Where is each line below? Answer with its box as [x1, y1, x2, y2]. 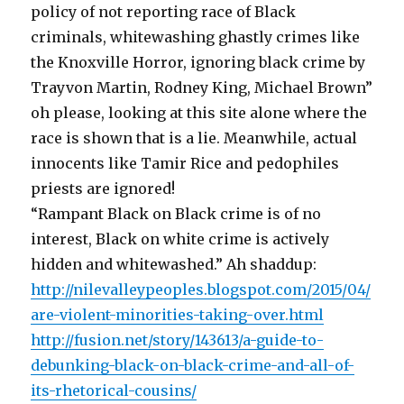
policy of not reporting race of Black [31, 3, 297, 22]
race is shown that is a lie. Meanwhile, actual [31, 129, 358, 148]
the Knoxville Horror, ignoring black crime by [31, 53, 366, 72]
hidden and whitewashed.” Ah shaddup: [31, 255, 317, 274]
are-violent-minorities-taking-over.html [31, 306, 325, 325]
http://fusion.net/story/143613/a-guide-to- [31, 331, 325, 350]
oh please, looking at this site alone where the [31, 104, 368, 123]
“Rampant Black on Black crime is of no [31, 205, 322, 224]
